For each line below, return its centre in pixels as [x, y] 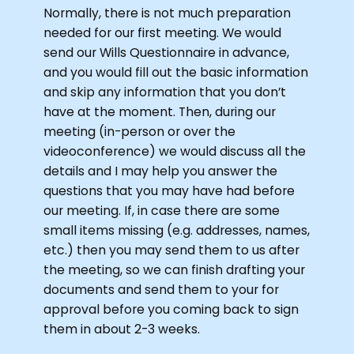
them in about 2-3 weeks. [122, 329]
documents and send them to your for [162, 289]
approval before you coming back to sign [171, 309]
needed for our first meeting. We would [163, 32]
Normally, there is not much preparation [168, 13]
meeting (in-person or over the [140, 131]
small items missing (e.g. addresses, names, [177, 230]
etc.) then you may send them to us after [172, 250]
